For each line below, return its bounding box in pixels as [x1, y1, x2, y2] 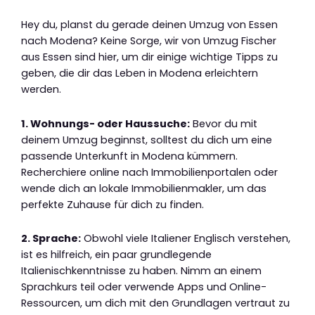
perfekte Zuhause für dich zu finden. [21, 197, 204, 212]
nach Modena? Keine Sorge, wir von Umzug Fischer [21, 34, 276, 49]
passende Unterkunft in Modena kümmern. [21, 148, 238, 163]
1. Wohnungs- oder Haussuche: [21, 116, 190, 131]
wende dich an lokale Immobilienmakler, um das [21, 181, 266, 195]
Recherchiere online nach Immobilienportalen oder [21, 165, 278, 179]
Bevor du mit [190, 116, 257, 131]
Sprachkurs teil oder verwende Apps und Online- [21, 280, 266, 295]
